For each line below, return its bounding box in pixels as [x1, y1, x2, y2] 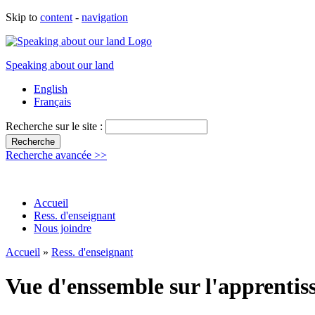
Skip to [6, 11, 40, 23]
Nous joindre [34, 222, 91, 234]
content [40, 11, 72, 23]
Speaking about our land [6, 59, 114, 71]
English [34, 83, 67, 95]
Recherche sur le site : [6, 120, 105, 132]
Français [34, 96, 71, 108]
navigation [82, 11, 128, 23]
